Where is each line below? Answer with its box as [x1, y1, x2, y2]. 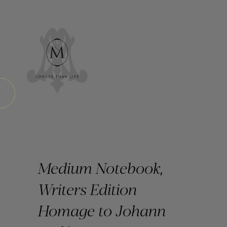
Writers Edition [38, 177, 137, 200]
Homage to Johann [38, 199, 166, 221]
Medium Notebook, [38, 156, 164, 178]
